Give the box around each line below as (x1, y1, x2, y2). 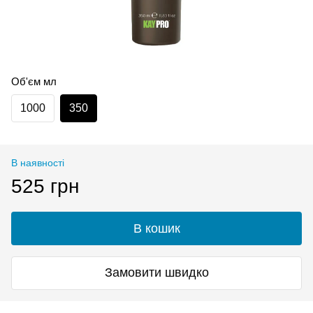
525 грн (11, 175, 79, 197)
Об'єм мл (11, 75, 57, 87)
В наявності (11, 156, 64, 168)
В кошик (133, 221, 180, 235)
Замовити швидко (104, 265, 209, 280)
